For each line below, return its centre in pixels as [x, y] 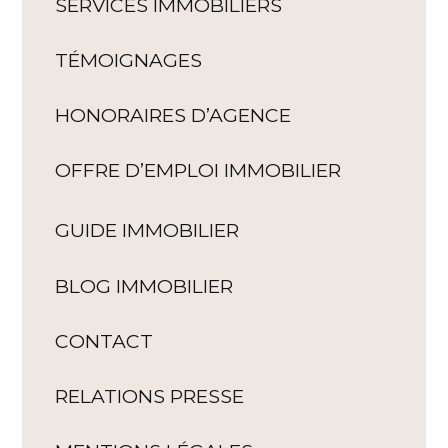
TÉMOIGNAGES [129, 60]
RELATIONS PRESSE [150, 395]
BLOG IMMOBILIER [144, 285]
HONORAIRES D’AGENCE [173, 115]
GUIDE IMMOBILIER [147, 230]
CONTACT [104, 340]
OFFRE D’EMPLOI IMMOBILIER [198, 170]
